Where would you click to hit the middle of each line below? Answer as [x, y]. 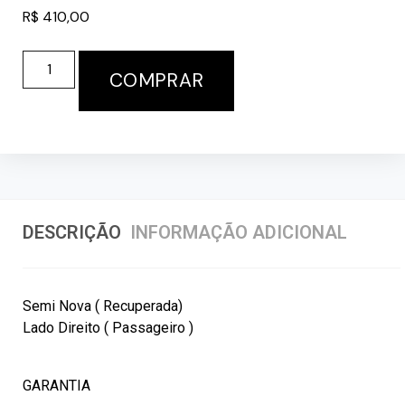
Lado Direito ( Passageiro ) [108, 327]
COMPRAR [157, 80]
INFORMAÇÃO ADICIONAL [239, 232]
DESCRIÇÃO [72, 232]
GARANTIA [57, 385]
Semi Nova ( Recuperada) [103, 306]
